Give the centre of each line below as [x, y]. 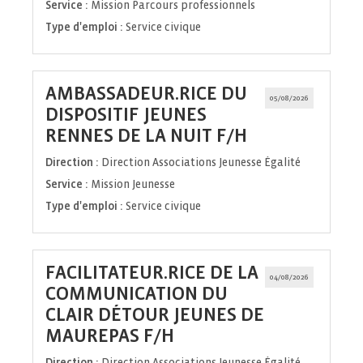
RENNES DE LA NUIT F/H [146, 136]
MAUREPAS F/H [110, 336]
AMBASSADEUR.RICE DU [146, 94]
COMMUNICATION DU [137, 294]
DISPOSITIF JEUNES [126, 115]
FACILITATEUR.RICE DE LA [152, 273]
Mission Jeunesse [133, 185]
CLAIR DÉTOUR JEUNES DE [155, 315]
